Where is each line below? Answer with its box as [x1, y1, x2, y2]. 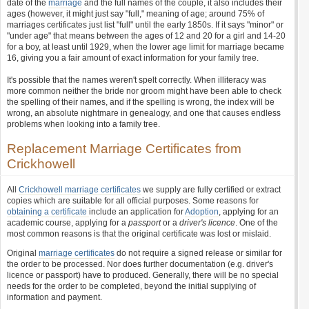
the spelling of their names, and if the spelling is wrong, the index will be [7, 97, 275, 107]
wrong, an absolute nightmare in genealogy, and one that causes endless [7, 108, 281, 118]
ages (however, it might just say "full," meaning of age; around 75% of [7, 9, 264, 19]
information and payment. [7, 292, 102, 302]
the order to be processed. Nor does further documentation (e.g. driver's [7, 259, 273, 269]
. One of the [235, 218, 278, 228]
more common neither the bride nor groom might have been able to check [7, 86, 281, 96]
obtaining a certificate [7, 207, 89, 217]
